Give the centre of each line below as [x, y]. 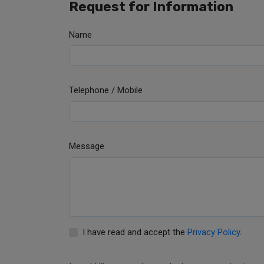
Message [87, 146]
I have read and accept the [135, 232]
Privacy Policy [213, 232]
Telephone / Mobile [106, 90]
